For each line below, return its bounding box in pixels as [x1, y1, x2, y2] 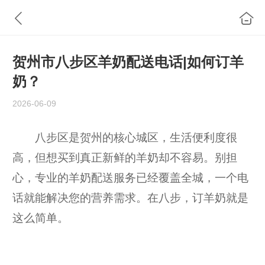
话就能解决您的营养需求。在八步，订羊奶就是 [12, 191, 248, 204]
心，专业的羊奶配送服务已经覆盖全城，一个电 [12, 171, 248, 184]
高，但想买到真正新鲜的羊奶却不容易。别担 [12, 151, 237, 164]
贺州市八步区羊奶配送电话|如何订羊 [12, 54, 244, 70]
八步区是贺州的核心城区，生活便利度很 [12, 131, 237, 144]
